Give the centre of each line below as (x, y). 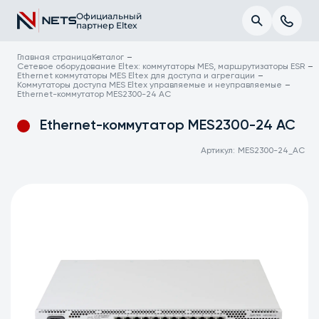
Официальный (109, 16)
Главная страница (55, 58)
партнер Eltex (106, 25)
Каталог (108, 58)
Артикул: (218, 151)
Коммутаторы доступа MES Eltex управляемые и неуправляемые (150, 85)
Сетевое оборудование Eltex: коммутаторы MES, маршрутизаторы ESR (161, 67)
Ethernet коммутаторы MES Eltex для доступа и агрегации (136, 76)
